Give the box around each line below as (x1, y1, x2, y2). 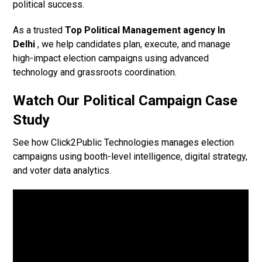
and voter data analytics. (13, 165, 112, 177)
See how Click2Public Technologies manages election (13, 137, 235, 149)
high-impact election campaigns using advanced (13, 53, 209, 64)
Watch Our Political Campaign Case (13, 92, 238, 109)
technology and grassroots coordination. (13, 67, 177, 78)
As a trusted (13, 25, 65, 36)
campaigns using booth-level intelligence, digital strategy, (13, 151, 248, 163)
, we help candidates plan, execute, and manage (37, 39, 231, 50)
